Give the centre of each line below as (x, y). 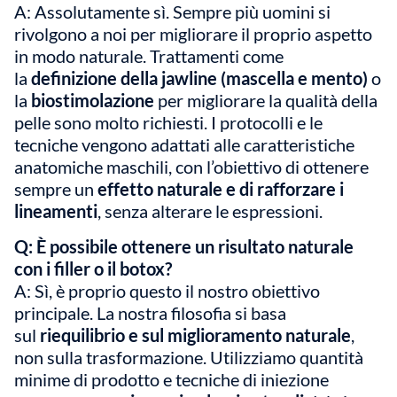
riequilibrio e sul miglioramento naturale (195, 335)
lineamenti (56, 211)
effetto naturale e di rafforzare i (221, 189)
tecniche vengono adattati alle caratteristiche (184, 145)
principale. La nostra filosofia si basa (150, 312)
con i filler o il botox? (93, 268)
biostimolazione (93, 101)
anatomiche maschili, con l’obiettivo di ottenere (191, 167)
